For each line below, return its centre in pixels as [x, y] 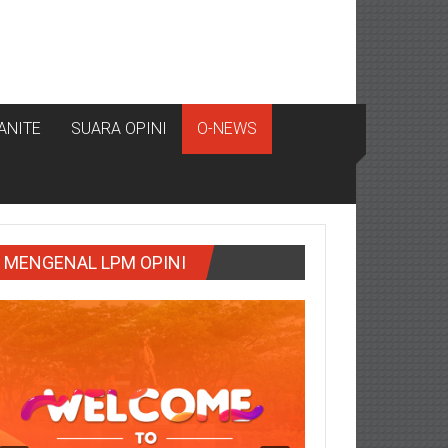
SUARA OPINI [119, 128]
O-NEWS [227, 128]
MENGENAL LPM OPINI [95, 262]
